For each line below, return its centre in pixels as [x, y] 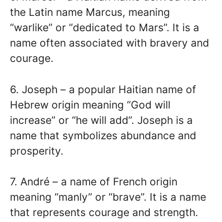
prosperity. [37, 151]
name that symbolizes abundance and [103, 135]
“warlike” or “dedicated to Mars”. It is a [105, 28]
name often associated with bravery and [110, 43]
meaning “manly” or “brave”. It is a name [108, 197]
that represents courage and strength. [104, 212]
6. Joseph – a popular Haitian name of [103, 89]
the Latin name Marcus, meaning [90, 12]
